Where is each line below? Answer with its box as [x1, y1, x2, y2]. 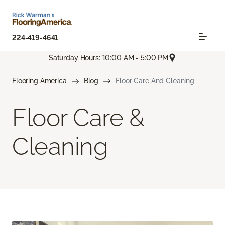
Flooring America [12, 77, 67, 85]
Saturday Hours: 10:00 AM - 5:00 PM [48, 53, 169, 62]
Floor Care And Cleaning [116, 77, 194, 85]
